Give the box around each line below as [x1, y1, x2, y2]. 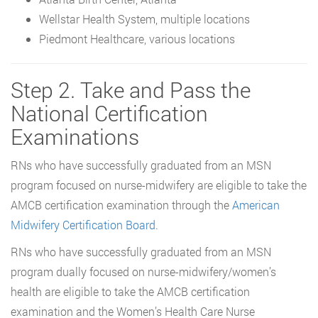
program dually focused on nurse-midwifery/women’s [11, 263, 276, 279]
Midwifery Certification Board [11, 216, 155, 232]
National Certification [11, 99, 208, 127]
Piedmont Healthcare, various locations [39, 31, 235, 46]
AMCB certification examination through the [11, 197, 232, 212]
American [232, 197, 280, 212]
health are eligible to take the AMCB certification [11, 283, 250, 299]
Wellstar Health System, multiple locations [39, 11, 250, 26]
